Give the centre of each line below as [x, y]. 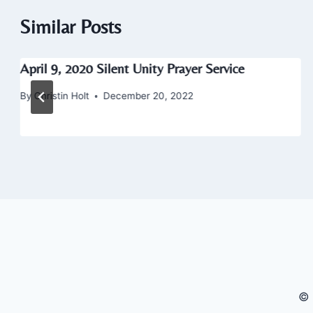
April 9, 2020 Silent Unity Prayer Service [132, 68]
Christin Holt [61, 96]
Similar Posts [71, 27]
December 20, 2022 [148, 96]
